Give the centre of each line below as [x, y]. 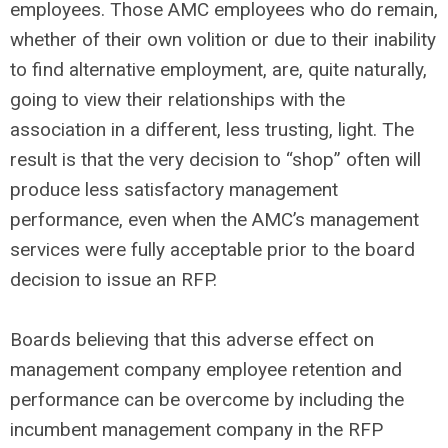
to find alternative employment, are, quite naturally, [218, 69]
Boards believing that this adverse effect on [192, 339]
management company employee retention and [206, 369]
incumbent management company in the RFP [196, 429]
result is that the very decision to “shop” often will [215, 159]
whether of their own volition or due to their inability [223, 39]
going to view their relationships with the [177, 99]
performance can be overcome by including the [207, 399]
